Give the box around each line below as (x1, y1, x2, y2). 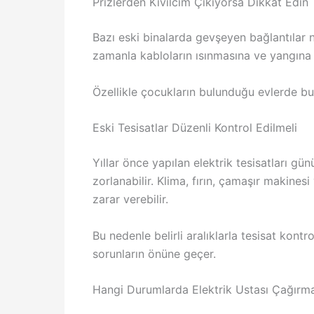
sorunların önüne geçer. (93, 246, 216, 261)
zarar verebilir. (93, 192, 168, 207)
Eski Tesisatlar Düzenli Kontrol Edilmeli (93, 121, 297, 135)
